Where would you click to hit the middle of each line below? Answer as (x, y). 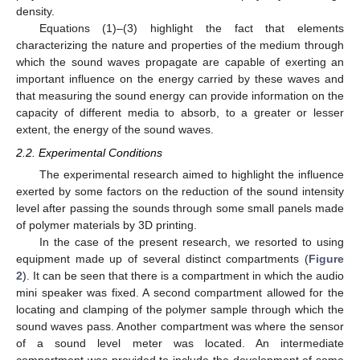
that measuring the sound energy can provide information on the (180, 96)
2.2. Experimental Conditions (89, 152)
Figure (326, 258)
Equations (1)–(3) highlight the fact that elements (191, 29)
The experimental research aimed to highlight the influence (191, 174)
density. (35, 12)
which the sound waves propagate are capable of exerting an (180, 62)
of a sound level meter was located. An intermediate (180, 343)
